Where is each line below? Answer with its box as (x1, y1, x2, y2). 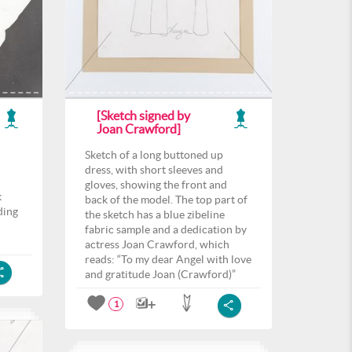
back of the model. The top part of (85, 193, 247, 206)
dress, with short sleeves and (85, 163, 223, 176)
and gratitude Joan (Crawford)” (85, 268, 236, 280)
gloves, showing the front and (85, 178, 227, 191)
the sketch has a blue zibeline (85, 208, 225, 221)
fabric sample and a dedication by (85, 223, 247, 236)
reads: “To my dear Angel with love (85, 253, 251, 266)
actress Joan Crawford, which (85, 238, 229, 251)
